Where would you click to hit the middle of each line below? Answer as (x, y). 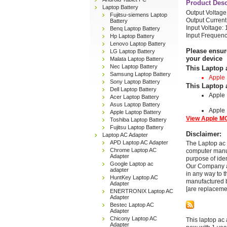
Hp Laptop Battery (132, 36)
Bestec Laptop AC (132, 205)
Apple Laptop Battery (136, 112)
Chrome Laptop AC (133, 150)
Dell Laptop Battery (133, 89)
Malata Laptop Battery (137, 59)
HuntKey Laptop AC (134, 177)
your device (204, 59)
